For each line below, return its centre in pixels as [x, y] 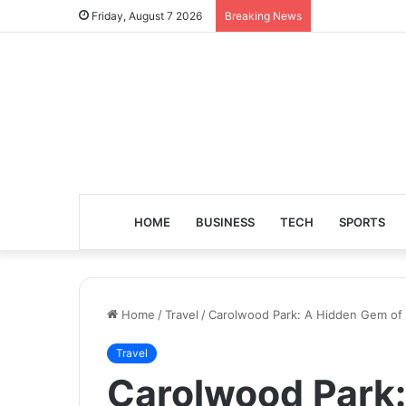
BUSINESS [225, 222]
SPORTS [362, 222]
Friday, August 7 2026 [145, 16]
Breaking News [263, 16]
